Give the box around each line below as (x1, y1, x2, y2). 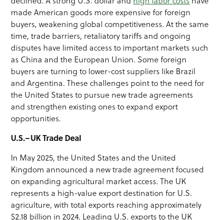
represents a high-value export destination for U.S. (11, 187, 192, 198)
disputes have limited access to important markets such (11, 42, 209, 53)
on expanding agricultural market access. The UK (11, 175, 187, 187)
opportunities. (11, 112, 61, 124)
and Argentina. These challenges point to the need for (11, 77, 205, 88)
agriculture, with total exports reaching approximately (11, 199, 202, 210)
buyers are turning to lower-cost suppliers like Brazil (11, 65, 196, 77)
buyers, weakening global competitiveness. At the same (11, 18, 209, 29)
